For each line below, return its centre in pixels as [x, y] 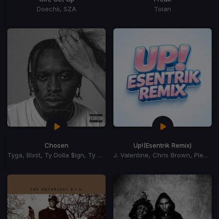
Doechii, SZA [56, 9]
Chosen [56, 145]
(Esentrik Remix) [167, 145]
